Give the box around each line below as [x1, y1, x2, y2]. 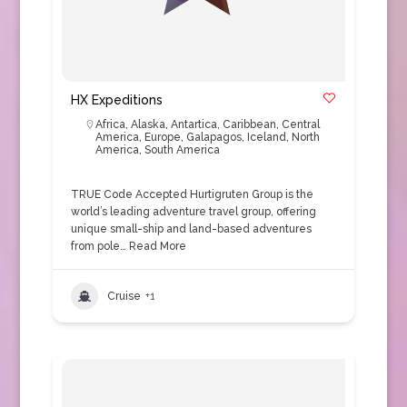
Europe [144, 131, 181, 144]
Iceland [246, 131, 286, 144]
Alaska [130, 118, 165, 131]
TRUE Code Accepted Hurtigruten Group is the [70, 188, 313, 201]
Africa [94, 118, 125, 131]
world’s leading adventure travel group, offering [70, 205, 316, 218]
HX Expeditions [70, 93, 163, 107]
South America [144, 144, 220, 156]
